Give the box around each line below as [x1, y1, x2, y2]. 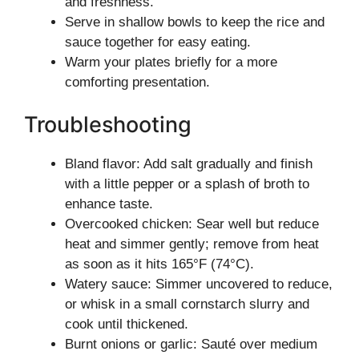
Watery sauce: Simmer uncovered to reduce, [65, 276, 333, 292]
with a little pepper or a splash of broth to [65, 176, 309, 192]
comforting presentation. [65, 74, 210, 90]
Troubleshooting [24, 111, 192, 138]
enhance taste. [65, 196, 153, 212]
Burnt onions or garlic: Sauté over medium [65, 337, 317, 352]
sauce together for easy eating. [65, 34, 251, 50]
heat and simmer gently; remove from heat [65, 236, 319, 252]
